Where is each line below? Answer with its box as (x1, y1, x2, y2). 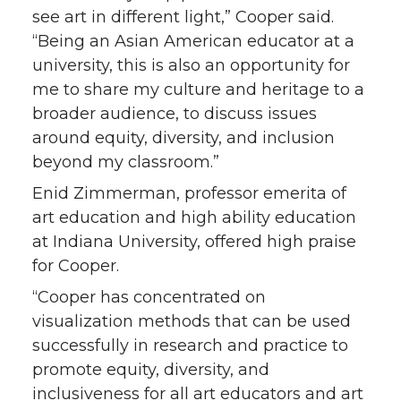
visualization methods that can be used (32, 311, 351, 332)
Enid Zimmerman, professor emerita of (32, 183, 346, 204)
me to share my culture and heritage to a (32, 80, 364, 100)
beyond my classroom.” (32, 152, 219, 173)
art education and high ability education (32, 208, 356, 228)
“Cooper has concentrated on (32, 287, 266, 308)
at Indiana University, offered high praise (32, 232, 356, 252)
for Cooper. (32, 256, 124, 277)
